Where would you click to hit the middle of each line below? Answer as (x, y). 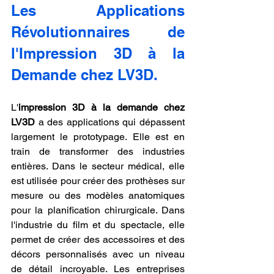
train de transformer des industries (98, 151)
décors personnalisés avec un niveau (98, 254)
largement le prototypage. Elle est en (98, 136)
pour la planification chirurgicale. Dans (98, 210)
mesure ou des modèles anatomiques (98, 195)
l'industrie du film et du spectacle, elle (98, 224)
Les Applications (98, 10)
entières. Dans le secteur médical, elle (98, 166)
